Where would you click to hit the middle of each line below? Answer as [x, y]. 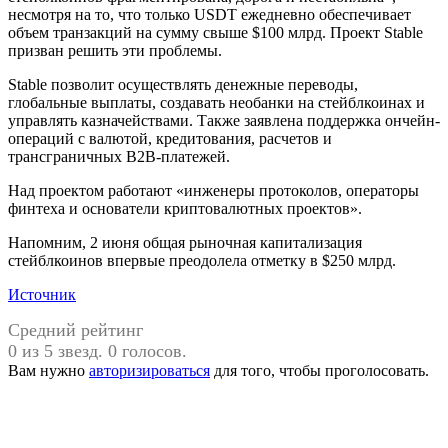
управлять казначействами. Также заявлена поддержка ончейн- [224, 120]
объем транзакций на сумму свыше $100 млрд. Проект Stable [215, 32]
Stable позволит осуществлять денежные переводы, [183, 84]
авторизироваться [149, 370]
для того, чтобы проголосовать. [319, 370]
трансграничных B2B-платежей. [119, 156]
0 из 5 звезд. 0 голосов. [97, 350]
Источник [42, 294]
